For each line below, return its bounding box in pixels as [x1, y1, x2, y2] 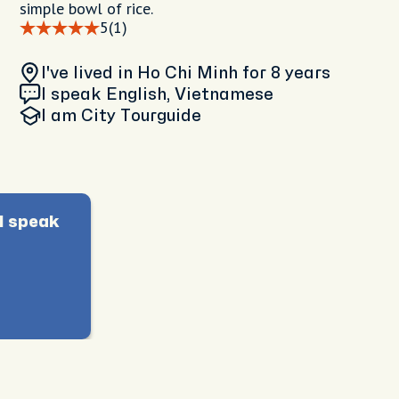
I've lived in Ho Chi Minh [41, 65, 242, 81]
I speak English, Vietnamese [41, 86, 273, 102]
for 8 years [242, 65, 330, 81]
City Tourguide [81, 108, 201, 124]
